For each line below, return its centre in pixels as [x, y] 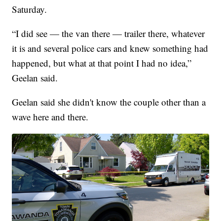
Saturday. [30, 9]
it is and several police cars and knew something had [110, 48]
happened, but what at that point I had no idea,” [102, 63]
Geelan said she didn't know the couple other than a [109, 102]
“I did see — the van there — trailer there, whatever [109, 33]
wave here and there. [50, 116]
